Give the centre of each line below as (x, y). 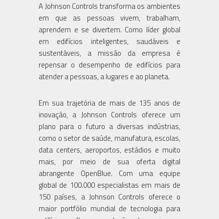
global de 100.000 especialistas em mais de (109, 185)
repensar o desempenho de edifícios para (109, 65)
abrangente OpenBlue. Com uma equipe (109, 173)
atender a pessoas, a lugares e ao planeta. (105, 76)
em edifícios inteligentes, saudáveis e (109, 41)
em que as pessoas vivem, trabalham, (109, 18)
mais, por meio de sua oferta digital (109, 161)
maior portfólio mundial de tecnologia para (109, 208)
